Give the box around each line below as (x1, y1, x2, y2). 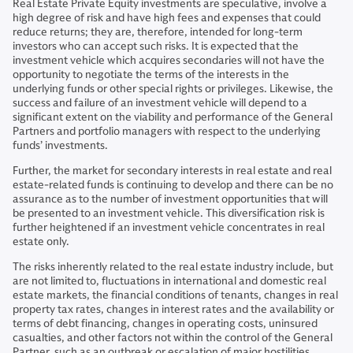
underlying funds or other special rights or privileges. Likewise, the (13, 82, 333, 95)
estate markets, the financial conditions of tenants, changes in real (13, 288, 338, 302)
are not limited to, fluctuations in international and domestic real (13, 274, 326, 288)
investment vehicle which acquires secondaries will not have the (13, 54, 325, 67)
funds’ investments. (13, 139, 108, 152)
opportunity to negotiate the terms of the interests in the (13, 68, 289, 81)
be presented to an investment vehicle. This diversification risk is (13, 206, 325, 220)
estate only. (13, 235, 69, 248)
